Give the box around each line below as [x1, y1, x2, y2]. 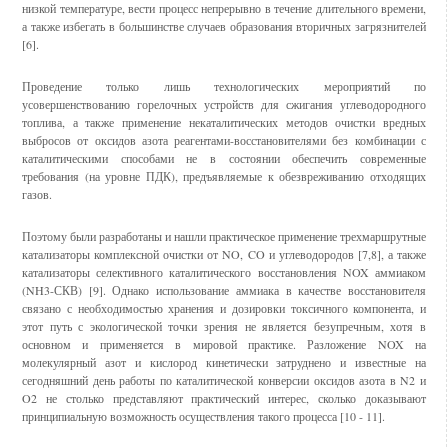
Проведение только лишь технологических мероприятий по [22, 78, 426, 94]
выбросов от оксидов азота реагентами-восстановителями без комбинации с [22, 132, 426, 148]
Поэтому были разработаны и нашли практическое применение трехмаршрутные [22, 228, 426, 244]
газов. [22, 186, 52, 202]
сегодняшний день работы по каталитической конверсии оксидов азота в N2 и [22, 372, 426, 388]
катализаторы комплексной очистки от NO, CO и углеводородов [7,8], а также [22, 246, 426, 262]
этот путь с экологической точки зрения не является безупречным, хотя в [22, 318, 426, 334]
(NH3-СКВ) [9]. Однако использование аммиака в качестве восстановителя [22, 282, 426, 298]
